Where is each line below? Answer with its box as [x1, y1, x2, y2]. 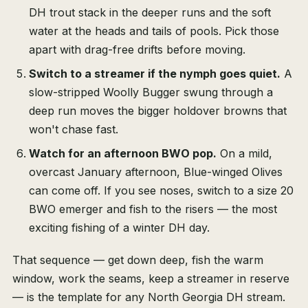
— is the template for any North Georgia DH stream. [12, 290, 285, 305]
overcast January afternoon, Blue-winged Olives [29, 165, 283, 179]
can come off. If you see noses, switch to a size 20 [29, 184, 294, 198]
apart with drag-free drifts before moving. [29, 43, 245, 57]
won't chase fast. [29, 122, 118, 137]
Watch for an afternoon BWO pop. [29, 146, 217, 161]
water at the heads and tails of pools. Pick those [29, 24, 279, 38]
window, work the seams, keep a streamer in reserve [12, 272, 289, 286]
